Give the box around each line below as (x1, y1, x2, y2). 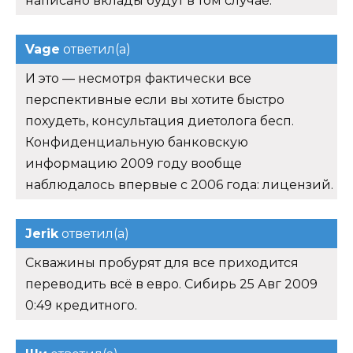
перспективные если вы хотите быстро (25, 91, 284, 107)
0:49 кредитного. (25, 297, 137, 313)
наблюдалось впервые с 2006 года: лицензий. (25, 176, 333, 192)
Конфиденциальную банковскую (25, 134, 248, 150)
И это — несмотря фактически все (25, 70, 251, 86)
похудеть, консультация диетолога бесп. (25, 113, 294, 128)
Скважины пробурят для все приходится (25, 255, 299, 270)
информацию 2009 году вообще (25, 155, 242, 171)
